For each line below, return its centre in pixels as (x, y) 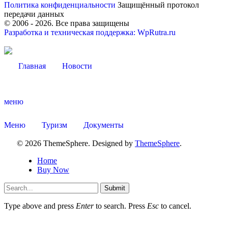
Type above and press (40, 206)
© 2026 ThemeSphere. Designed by (76, 143)
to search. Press (120, 206)
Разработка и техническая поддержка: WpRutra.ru (90, 32)
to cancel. (175, 206)
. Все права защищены (90, 23)
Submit (115, 188)
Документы (104, 125)
